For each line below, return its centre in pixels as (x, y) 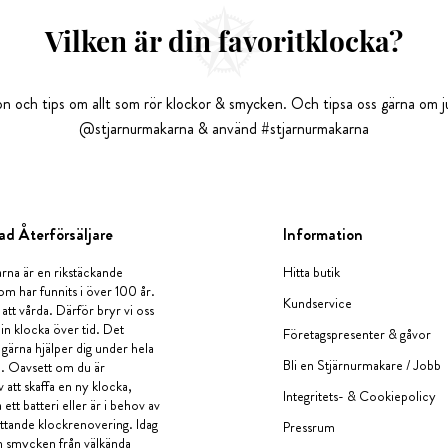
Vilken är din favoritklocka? (224, 40)
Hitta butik (312, 272)
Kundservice (318, 303)
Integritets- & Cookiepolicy (360, 396)
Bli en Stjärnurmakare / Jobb (362, 365)
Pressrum (309, 427)
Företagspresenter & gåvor (357, 334)
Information (323, 234)
